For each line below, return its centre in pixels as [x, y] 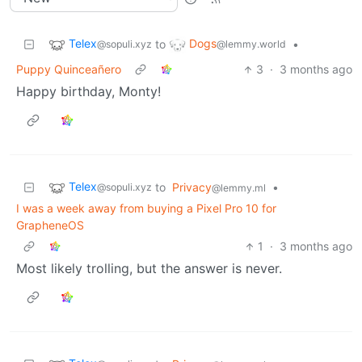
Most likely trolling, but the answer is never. [149, 269]
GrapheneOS [50, 225]
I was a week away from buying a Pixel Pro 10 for [146, 208]
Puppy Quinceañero [69, 69]
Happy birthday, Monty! [88, 92]
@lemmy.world [251, 44]
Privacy [192, 187]
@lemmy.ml [239, 188]
